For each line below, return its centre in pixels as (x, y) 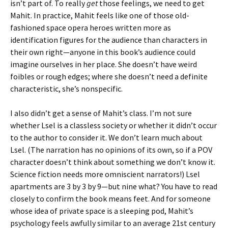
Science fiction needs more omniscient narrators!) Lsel (105, 174)
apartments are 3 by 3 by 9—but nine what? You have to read (114, 186)
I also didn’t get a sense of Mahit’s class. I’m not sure (101, 113)
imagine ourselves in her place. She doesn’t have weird (104, 64)
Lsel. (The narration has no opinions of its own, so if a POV (111, 150)
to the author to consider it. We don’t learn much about (106, 137)
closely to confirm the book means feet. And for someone (110, 198)
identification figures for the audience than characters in (109, 40)
